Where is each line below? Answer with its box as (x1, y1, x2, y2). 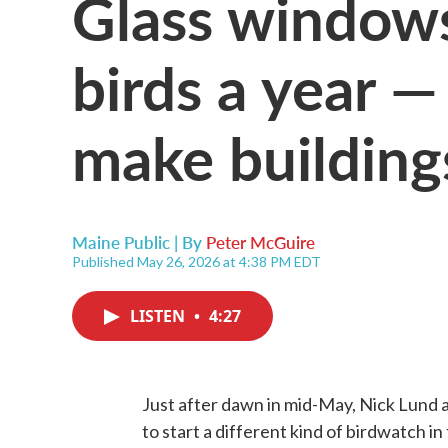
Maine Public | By (72, 230, 206, 254)
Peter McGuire (206, 230, 315, 254)
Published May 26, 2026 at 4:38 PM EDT (72, 253, 321, 270)
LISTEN (130, 305, 189, 327)
